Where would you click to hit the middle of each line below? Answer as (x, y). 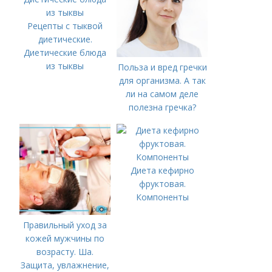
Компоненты (162, 197)
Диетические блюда (65, 53)
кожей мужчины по (65, 238)
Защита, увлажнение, (65, 265)
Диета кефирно (162, 170)
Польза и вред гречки (162, 67)
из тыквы (65, 66)
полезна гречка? (162, 107)
